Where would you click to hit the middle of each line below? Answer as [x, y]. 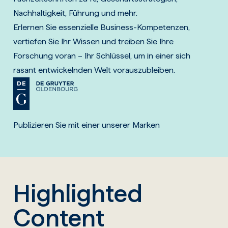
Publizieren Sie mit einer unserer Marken [87, 125]
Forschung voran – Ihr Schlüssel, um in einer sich [102, 56]
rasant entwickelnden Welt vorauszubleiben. [94, 70]
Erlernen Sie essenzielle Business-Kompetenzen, [102, 27]
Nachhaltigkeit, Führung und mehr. [76, 13]
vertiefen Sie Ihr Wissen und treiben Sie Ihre [94, 41]
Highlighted [78, 193]
